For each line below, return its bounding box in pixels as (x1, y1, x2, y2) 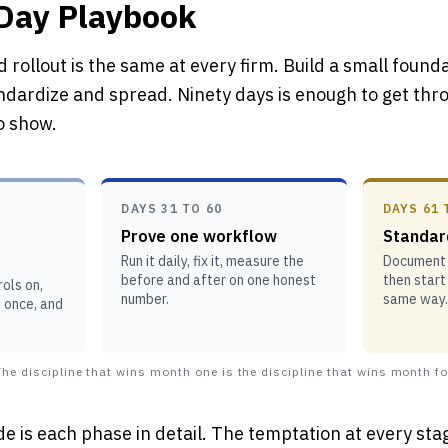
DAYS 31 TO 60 (121, 201, 222, 216)
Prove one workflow (121, 226, 278, 246)
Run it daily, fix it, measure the (121, 252, 305, 270)
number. (121, 290, 170, 308)
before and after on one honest (121, 271, 317, 289)
